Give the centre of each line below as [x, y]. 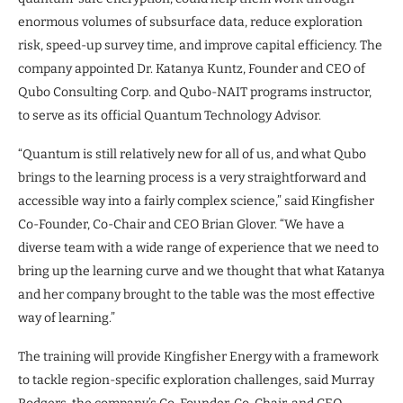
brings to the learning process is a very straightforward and [192, 177]
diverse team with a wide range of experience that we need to [198, 247]
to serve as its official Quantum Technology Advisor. [170, 115]
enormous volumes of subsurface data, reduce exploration [190, 22]
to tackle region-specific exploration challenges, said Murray [196, 380]
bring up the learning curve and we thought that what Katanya [201, 271]
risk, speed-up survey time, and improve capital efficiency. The [200, 45]
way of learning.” [67, 318]
